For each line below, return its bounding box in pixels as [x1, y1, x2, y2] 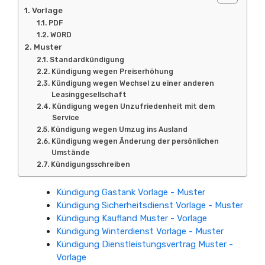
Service [51, 113, 79, 122]
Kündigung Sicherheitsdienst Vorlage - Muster [56, 199, 243, 211]
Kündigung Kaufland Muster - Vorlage [56, 212, 207, 224]
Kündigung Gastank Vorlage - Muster [56, 186, 205, 198]
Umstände [51, 148, 90, 157]
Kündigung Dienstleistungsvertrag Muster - [56, 238, 233, 250]
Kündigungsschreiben [50, 160, 130, 169]
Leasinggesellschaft [51, 90, 127, 99]
